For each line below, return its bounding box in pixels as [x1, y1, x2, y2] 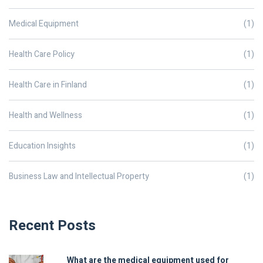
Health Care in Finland [9, 79, 87, 92]
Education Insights [9, 140, 76, 153]
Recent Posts [9, 215, 96, 237]
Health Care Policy [9, 48, 75, 61]
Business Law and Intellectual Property [9, 170, 149, 183]
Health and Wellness [9, 109, 82, 122]
